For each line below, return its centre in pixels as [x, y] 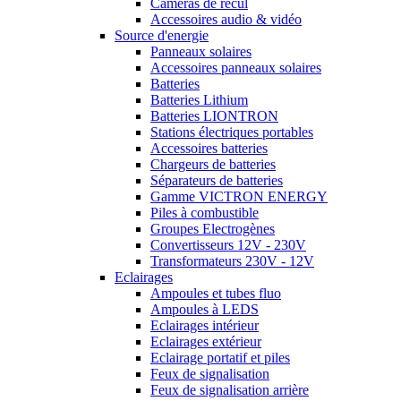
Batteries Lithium [199, 100]
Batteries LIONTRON [214, 116]
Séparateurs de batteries [217, 180]
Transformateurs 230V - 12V [232, 261]
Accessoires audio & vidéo [226, 19]
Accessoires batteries [209, 148]
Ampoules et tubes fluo [216, 293]
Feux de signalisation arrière [230, 390]
